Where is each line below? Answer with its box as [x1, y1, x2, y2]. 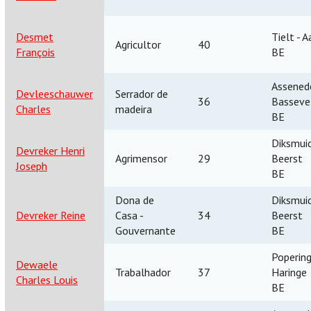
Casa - [115, 208, 143, 222]
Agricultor [115, 37, 161, 51]
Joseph [16, 158, 47, 173]
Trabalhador [115, 264, 171, 279]
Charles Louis [16, 272, 78, 287]
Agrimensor [115, 151, 167, 165]
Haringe [271, 264, 307, 279]
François [16, 44, 55, 59]
